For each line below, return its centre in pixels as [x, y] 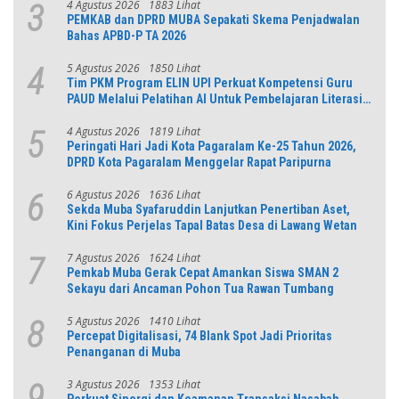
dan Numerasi [105, 114]
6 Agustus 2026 [103, 194]
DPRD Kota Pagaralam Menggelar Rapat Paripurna [199, 162]
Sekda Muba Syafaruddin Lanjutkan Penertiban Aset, [208, 209]
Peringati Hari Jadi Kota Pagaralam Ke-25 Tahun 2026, [212, 146]
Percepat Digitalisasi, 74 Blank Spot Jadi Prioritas [199, 335]
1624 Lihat [175, 257]
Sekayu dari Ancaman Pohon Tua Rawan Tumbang [200, 288]
